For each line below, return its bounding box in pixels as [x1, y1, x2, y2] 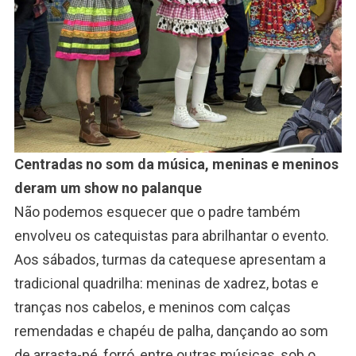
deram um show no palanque [14, 180, 202, 197]
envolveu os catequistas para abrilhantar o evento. [14, 227, 329, 245]
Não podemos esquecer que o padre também [14, 203, 300, 221]
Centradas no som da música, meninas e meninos [14, 156, 339, 173]
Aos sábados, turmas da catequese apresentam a [14, 251, 326, 269]
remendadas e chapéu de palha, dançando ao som [14, 323, 328, 340]
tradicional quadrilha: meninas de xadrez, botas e [14, 275, 319, 292]
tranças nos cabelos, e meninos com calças [14, 299, 291, 316]
